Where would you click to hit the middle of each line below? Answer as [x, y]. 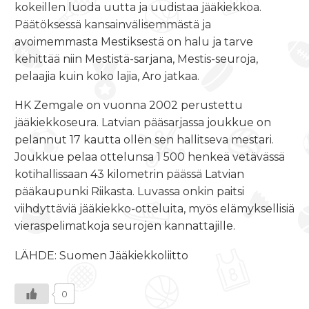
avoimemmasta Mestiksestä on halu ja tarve [134, 41]
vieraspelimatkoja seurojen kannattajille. [125, 226]
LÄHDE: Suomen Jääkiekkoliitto [101, 256]
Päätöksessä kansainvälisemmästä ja [113, 24]
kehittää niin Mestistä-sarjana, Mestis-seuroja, [136, 59]
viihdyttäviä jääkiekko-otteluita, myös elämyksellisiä [154, 209]
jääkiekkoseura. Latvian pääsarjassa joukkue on [143, 123]
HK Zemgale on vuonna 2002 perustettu [129, 106]
